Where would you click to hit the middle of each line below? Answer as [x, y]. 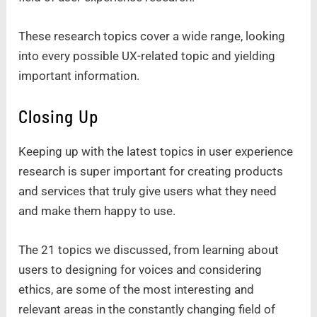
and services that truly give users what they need [148, 191]
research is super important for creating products [151, 172]
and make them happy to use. [99, 211]
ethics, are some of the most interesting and [137, 290]
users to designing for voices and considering [140, 270]
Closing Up [60, 116]
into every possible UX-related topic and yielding [147, 56]
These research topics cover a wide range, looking [152, 36]
